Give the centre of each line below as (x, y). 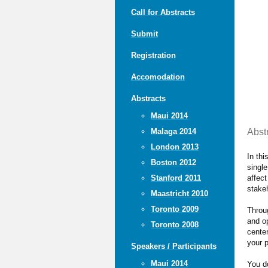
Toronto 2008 (174, 224)
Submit (144, 33)
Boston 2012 (173, 162)
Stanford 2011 (176, 178)
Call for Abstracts (163, 12)
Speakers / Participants (173, 246)
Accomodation (158, 77)
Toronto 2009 (174, 209)
